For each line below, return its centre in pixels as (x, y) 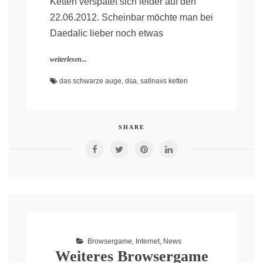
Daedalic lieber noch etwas (107, 33)
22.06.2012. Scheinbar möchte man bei (131, 18)
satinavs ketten (164, 81)
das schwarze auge (90, 81)
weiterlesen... (68, 60)
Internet (147, 242)
